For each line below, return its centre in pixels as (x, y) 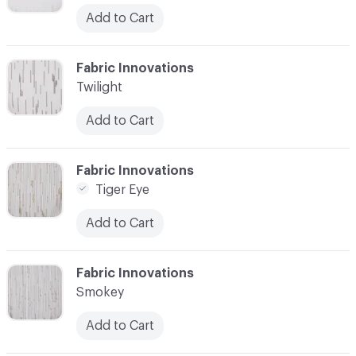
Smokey (100, 292)
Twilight (99, 87)
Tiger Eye (122, 190)
